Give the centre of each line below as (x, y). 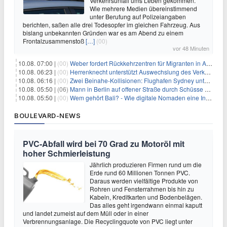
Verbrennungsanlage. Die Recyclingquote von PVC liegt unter (108, 221)
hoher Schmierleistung (67, 153)
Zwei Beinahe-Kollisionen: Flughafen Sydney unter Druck (137, 80)
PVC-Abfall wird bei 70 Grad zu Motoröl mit (104, 143)
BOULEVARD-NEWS (47, 115)
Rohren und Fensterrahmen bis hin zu (142, 188)
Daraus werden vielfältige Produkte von (144, 180)
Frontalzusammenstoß (54, 41)
